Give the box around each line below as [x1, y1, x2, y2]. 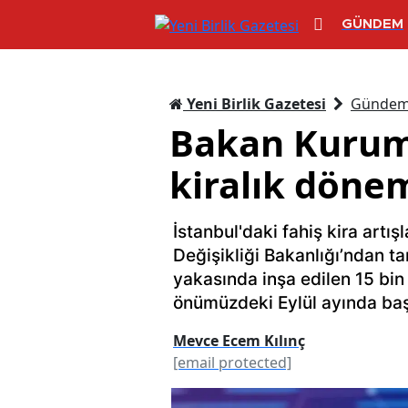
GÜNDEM [342, 17, 403, 32]
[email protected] [173, 352, 291, 372]
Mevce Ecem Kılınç [173, 330, 305, 351]
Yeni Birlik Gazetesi [183, 93, 326, 114]
